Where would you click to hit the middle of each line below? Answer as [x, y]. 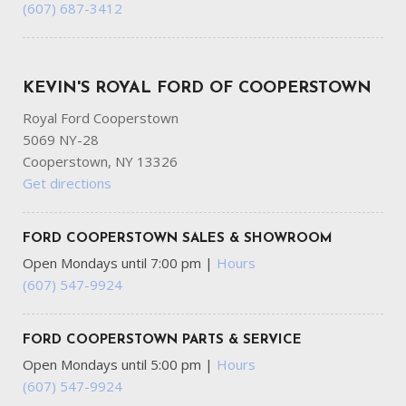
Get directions [67, 184]
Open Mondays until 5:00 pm [114, 365]
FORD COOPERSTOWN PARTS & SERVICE [162, 341]
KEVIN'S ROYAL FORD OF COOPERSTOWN [197, 89]
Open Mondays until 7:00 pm [114, 263]
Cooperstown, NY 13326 [100, 162]
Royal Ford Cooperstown [101, 118]
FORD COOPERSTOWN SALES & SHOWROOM [178, 239]
